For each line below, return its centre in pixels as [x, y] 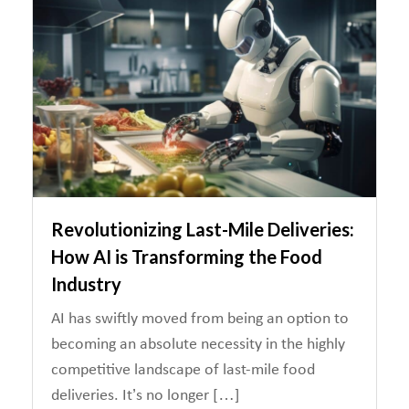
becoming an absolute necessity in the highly [198, 345]
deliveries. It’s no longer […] [146, 396]
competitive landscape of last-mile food [183, 370]
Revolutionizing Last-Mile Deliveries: [203, 229]
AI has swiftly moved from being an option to [200, 319]
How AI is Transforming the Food [187, 257]
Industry [86, 284]
